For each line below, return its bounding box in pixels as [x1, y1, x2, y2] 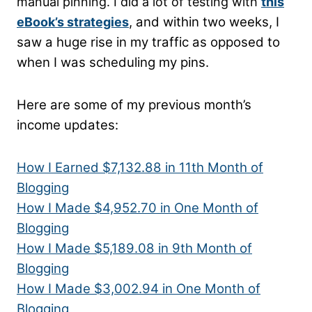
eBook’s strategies [17, 15, 129, 30]
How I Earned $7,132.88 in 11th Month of [17, 159, 263, 176]
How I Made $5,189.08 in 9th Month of [17, 240, 252, 257]
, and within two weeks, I [129, 14, 279, 31]
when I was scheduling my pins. [17, 54, 209, 71]
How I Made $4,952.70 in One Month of [17, 200, 258, 217]
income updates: [17, 117, 118, 134]
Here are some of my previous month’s [17, 97, 251, 114]
